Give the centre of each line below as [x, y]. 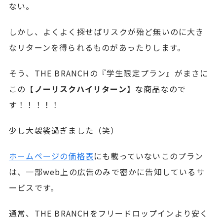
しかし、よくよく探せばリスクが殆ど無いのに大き [106, 32]
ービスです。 [34, 188]
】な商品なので [156, 89]
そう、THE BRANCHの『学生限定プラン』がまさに [109, 73]
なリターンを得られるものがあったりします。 [97, 48]
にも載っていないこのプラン [148, 156]
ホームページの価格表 [51, 156]
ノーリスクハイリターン [80, 89]
